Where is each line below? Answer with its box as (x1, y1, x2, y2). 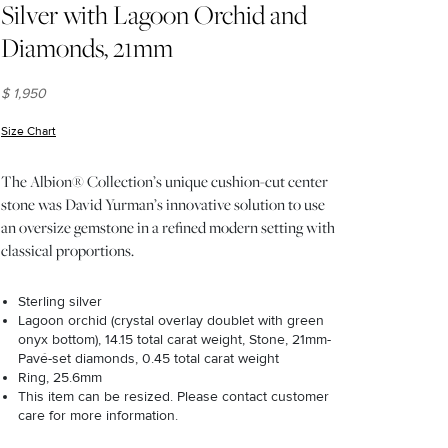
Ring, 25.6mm (18, 369, 102, 387)
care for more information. (18, 407, 178, 425)
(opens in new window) (56, 124, 180, 140)
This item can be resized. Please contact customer (18, 388, 329, 406)
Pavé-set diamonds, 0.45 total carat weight (18, 350, 279, 368)
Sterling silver (18, 293, 102, 311)
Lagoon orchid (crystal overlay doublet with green (18, 312, 324, 330)
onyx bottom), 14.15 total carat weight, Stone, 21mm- (18, 331, 331, 349)
